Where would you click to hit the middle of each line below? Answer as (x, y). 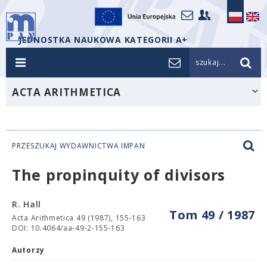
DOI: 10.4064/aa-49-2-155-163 (69, 228)
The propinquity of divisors (119, 175)
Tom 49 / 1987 (212, 215)
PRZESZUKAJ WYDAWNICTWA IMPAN (79, 146)
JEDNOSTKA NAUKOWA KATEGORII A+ (103, 40)
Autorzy (28, 250)
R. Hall (27, 204)
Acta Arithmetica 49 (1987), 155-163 (79, 218)
